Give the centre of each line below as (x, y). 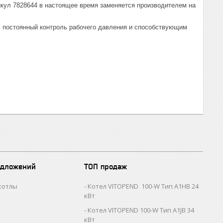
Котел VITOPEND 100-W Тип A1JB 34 (141, 210)
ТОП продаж (106, 167)
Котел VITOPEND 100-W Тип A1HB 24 (143, 186)
